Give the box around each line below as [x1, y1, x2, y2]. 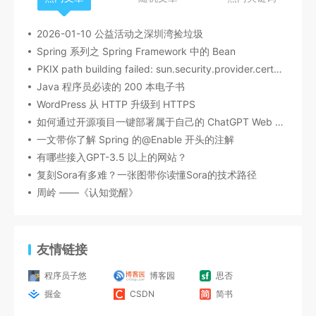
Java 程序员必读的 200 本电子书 [37, 80, 185, 92]
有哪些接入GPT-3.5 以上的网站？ [37, 151, 187, 163]
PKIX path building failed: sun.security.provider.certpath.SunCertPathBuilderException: [274, 63, 282, 75]
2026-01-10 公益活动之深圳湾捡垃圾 [37, 28, 203, 39]
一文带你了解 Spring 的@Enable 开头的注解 [37, 133, 234, 145]
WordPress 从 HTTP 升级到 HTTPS [37, 98, 195, 110]
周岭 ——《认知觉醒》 [37, 186, 138, 198]
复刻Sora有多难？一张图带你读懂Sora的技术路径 [37, 169, 257, 181]
